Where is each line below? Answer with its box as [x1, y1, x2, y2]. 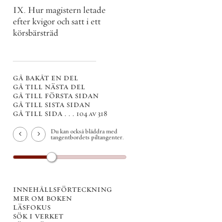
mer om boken [13, 192, 72, 203]
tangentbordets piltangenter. [51, 133, 124, 141]
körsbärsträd [13, 27, 58, 38]
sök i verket [13, 210, 63, 221]
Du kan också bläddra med [51, 127, 117, 135]
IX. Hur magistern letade [13, 4, 106, 15]
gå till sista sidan [13, 99, 90, 110]
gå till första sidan [13, 90, 99, 101]
